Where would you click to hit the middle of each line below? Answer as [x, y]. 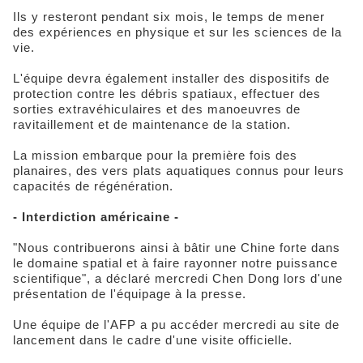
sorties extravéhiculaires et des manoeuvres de [157, 109]
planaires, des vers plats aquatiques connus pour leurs [179, 170]
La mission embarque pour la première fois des [155, 155]
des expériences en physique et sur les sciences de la [177, 32]
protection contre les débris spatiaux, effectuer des [167, 93]
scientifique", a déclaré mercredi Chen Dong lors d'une [178, 278]
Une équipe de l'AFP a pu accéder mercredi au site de [176, 324]
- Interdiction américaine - [96, 216]
